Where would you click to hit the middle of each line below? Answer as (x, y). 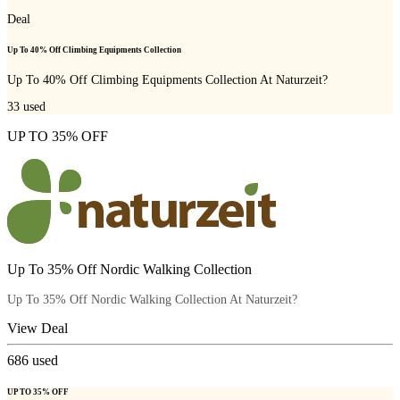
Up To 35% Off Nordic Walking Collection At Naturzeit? (152, 299)
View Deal (37, 328)
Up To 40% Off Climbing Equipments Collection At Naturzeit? (167, 80)
